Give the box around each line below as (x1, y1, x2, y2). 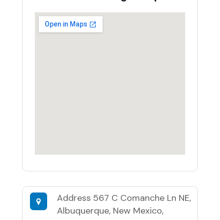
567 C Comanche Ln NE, (93, 192, 191, 204)
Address (56, 192, 93, 204)
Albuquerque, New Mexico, (56, 204, 164, 217)
